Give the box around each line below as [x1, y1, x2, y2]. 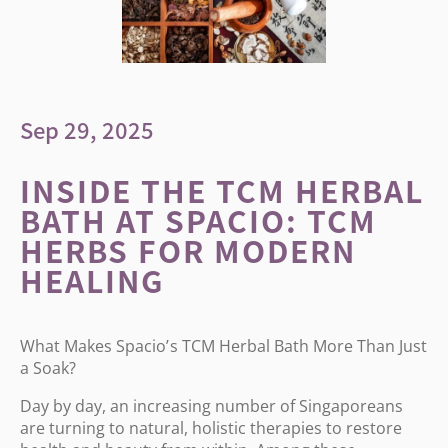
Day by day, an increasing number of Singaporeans [20, 395, 403, 417]
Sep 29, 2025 [20, 113, 154, 145]
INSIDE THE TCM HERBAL [20, 168, 424, 212]
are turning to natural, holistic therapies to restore [20, 417, 402, 439]
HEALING [20, 258, 165, 302]
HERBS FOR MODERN [20, 228, 356, 272]
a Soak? [20, 357, 76, 379]
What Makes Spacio [20, 335, 166, 357]
